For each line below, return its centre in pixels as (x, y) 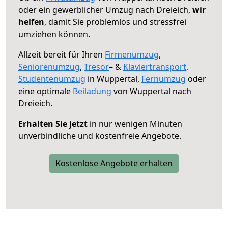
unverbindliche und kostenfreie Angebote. (100, 136)
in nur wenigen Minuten (135, 123)
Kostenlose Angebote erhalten (114, 163)
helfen (31, 22)
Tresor (96, 66)
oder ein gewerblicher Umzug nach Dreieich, (105, 9)
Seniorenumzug (49, 66)
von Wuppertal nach (151, 91)
